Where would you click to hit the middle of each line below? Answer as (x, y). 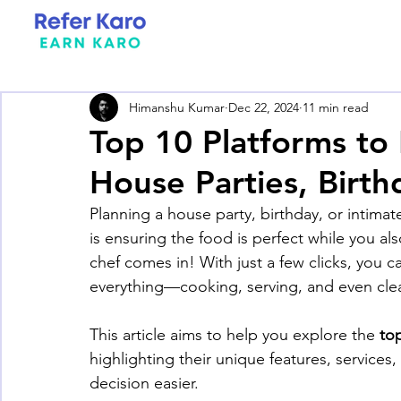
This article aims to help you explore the (235, 335)
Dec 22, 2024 (264, 107)
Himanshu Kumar (177, 107)
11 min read (336, 107)
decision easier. (144, 383)
